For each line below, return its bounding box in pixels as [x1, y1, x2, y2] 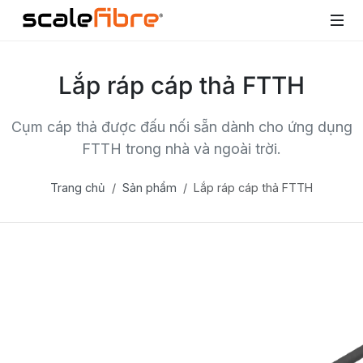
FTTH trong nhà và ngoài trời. [82, 140, 281, 157]
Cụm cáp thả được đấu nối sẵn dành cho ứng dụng [11, 118, 352, 135]
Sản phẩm [122, 181, 177, 194]
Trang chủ [50, 181, 105, 194]
